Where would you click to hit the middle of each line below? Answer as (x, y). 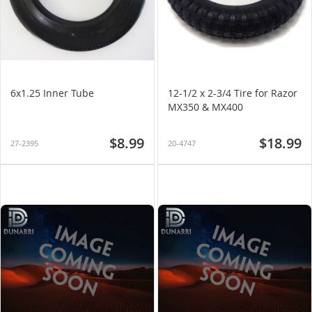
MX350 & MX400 (205, 107)
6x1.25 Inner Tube (52, 93)
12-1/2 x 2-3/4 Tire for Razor (233, 93)
